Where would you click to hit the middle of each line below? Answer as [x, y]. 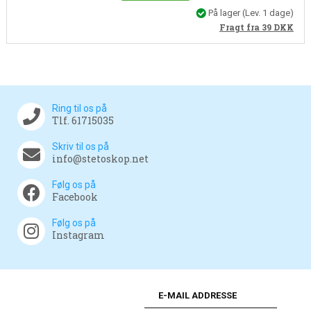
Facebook [75, 197]
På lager [225, 12]
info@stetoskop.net [100, 159]
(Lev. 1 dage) [268, 12]
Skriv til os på [81, 147]
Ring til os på [79, 109]
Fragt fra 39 [247, 27]
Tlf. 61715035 [83, 121]
